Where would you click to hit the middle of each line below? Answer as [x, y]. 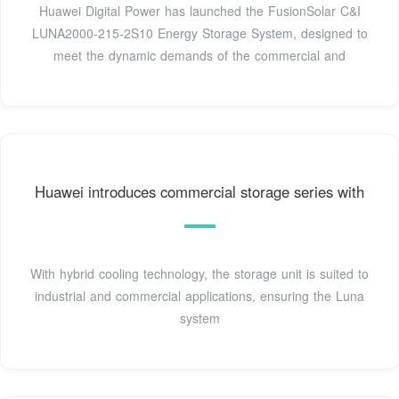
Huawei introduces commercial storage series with [199, 191]
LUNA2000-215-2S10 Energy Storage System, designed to [199, 33]
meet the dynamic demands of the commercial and [199, 56]
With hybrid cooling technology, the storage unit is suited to [199, 273]
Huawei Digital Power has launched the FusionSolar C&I [199, 11]
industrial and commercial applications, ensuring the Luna [199, 295]
